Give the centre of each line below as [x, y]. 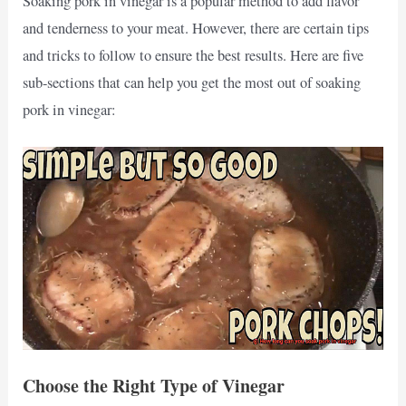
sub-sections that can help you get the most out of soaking [192, 83]
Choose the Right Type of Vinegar [154, 386]
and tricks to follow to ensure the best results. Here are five [193, 56]
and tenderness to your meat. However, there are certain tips [196, 29]
